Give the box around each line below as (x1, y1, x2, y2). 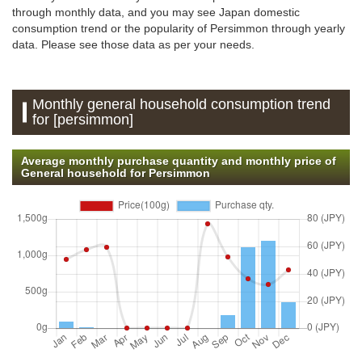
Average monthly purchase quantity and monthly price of (20, 154, 336, 168)
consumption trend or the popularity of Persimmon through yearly (12, 22, 345, 36)
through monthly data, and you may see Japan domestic (12, 6, 300, 19)
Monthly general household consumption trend (32, 96, 331, 113)
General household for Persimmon (20, 166, 210, 180)
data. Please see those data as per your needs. (12, 38, 255, 52)
